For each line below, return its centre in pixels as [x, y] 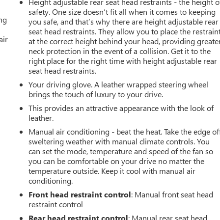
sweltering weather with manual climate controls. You [119, 141]
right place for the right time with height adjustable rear [123, 60]
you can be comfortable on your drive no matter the [117, 161]
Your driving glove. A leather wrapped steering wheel [119, 84]
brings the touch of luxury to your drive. [96, 94]
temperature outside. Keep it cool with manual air [112, 170]
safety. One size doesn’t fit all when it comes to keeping [122, 11]
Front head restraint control [80, 194]
